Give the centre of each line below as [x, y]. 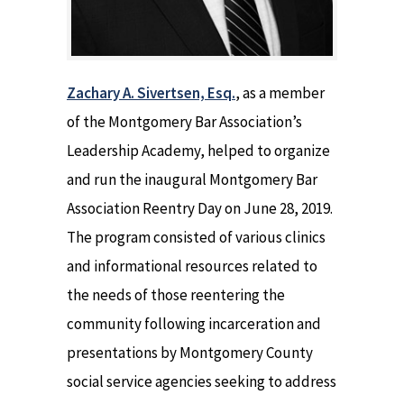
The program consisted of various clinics [196, 237]
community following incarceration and [194, 324]
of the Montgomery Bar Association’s [184, 122]
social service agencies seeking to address [202, 381]
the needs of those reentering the [176, 295]
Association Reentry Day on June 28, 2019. [200, 208]
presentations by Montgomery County [190, 353]
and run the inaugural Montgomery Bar [192, 179]
